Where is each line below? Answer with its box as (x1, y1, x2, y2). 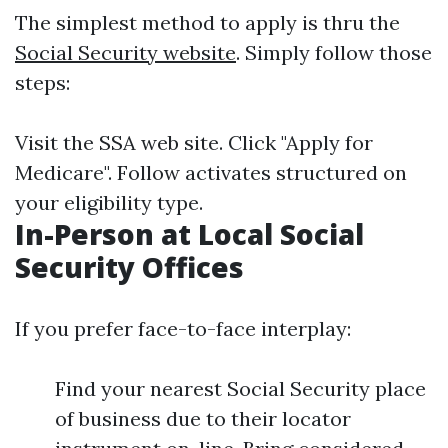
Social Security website (15, 40, 236, 65)
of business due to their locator (55, 406, 351, 431)
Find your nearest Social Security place (55, 376, 426, 401)
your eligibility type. (15, 190, 203, 215)
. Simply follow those (236, 40, 432, 65)
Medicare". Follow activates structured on (15, 160, 407, 185)
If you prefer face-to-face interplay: (15, 316, 351, 341)
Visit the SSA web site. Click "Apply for (15, 130, 373, 155)
